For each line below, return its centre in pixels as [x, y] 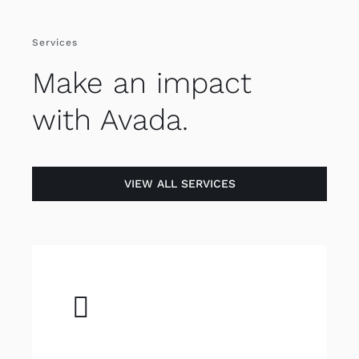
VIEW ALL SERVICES [179, 184]
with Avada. [110, 120]
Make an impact [141, 83]
